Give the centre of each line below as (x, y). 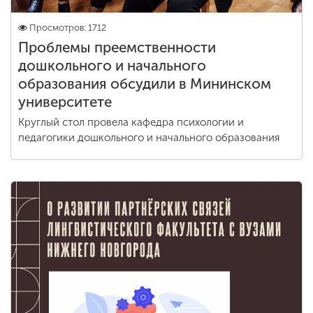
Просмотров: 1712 (68, 28)
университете (65, 102)
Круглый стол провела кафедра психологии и (131, 122)
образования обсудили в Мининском (145, 84)
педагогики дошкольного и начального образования (149, 138)
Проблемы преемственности (117, 48)
